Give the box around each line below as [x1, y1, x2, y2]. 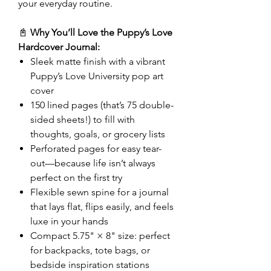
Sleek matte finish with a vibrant [30, 56, 165, 67]
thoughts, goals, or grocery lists [30, 128, 165, 140]
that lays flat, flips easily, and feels [30, 201, 174, 212]
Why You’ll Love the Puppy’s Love [30, 27, 172, 38]
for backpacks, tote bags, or [30, 244, 150, 256]
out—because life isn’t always [30, 157, 155, 169]
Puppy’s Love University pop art [30, 70, 163, 82]
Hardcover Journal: [18, 41, 100, 53]
